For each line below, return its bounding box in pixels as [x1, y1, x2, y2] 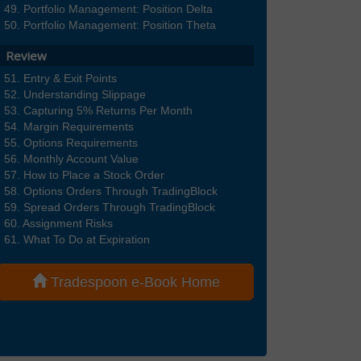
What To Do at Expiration [23, 233, 150, 247]
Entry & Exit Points [23, 72, 117, 85]
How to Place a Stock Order [23, 168, 164, 182]
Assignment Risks [23, 217, 113, 230]
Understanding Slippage [23, 88, 146, 102]
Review [6, 48, 47, 64]
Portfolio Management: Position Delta [23, 2, 213, 16]
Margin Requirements [23, 120, 134, 134]
